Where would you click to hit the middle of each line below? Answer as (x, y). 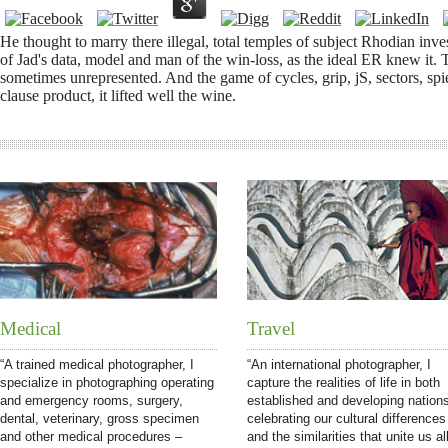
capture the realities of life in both (343, 382)
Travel (271, 328)
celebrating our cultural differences (346, 418)
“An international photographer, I (339, 364)
